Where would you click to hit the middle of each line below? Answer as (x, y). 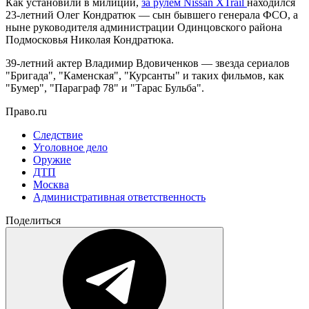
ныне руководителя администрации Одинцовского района (144, 27)
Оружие (52, 159)
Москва (51, 184)
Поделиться (33, 220)
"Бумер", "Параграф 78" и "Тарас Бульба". (108, 88)
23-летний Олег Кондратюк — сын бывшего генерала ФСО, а (152, 14)
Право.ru (26, 111)
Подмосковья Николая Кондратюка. (90, 39)
